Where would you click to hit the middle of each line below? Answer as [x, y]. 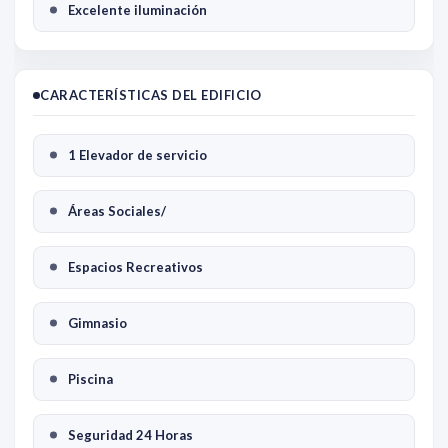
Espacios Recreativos [135, 266]
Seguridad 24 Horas [130, 434]
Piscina [90, 378]
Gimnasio [97, 322]
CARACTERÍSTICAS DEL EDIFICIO [151, 94]
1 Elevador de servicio [137, 154]
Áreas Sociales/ [117, 210]
